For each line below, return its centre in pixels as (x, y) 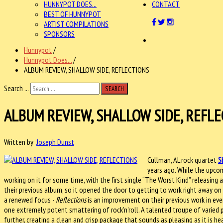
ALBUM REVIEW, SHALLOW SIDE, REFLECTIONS (87, 70)
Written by (20, 142)
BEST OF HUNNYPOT (72, 14)
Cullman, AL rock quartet (183, 160)
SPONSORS (59, 34)
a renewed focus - (30, 199)
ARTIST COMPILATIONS (76, 24)
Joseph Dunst (55, 142)
